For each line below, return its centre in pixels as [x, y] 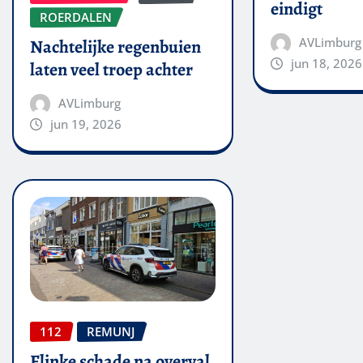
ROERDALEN [76, 17]
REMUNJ [111, 332]
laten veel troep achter [111, 69]
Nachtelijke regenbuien [115, 47]
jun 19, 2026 [85, 124]
